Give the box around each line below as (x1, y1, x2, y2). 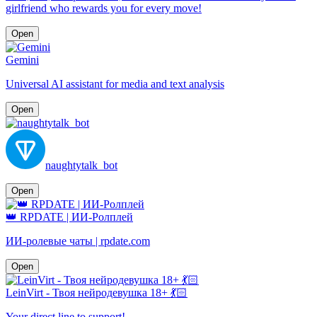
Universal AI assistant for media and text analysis (6, 77, 224, 90)
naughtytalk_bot (45, 158, 117, 171)
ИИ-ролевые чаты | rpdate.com (6, 234, 150, 247)
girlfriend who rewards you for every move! (6, 1, 202, 14)
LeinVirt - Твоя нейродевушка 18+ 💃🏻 (6, 286, 188, 299)
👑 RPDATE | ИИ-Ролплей (6, 210, 133, 223)
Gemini (6, 53, 39, 66)
